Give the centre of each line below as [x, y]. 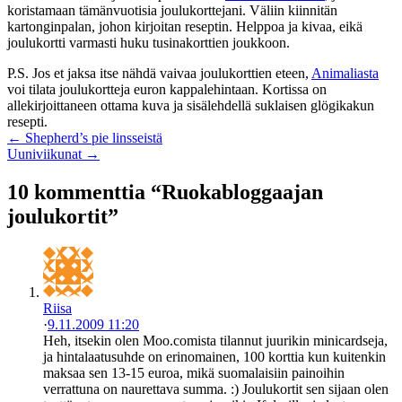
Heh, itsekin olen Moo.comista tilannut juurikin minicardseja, [215, 340]
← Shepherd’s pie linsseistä [85, 137]
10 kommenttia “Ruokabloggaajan [165, 192]
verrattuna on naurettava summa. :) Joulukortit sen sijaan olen [216, 389]
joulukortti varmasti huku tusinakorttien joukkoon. [149, 42]
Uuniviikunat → [53, 153]
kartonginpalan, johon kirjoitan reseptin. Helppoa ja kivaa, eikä [185, 26]
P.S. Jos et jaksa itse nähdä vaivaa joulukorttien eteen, [159, 73]
